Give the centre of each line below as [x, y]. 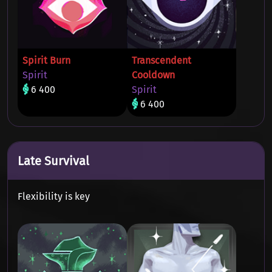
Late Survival [53, 161]
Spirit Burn [46, 60]
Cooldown [153, 75]
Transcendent [161, 60]
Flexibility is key [54, 196]
